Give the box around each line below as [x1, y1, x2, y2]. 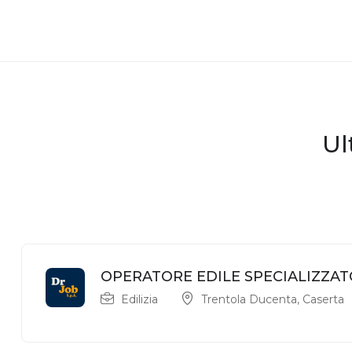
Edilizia [121, 292, 158, 306]
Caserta [302, 292, 344, 306]
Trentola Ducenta [201, 292, 297, 306]
